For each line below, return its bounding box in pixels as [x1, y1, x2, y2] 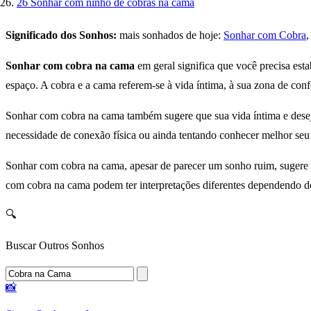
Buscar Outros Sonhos [6, 239, 104, 252]
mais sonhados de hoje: [117, 29, 224, 42]
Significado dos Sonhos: [6, 29, 117, 42]
